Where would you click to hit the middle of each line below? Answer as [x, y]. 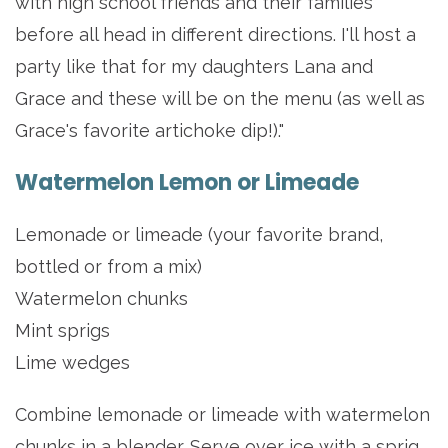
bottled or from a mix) [108, 267]
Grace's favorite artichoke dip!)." [149, 131]
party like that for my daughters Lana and [194, 67]
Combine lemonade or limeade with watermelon [222, 415]
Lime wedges [72, 363]
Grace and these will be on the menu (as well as [220, 99]
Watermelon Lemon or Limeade [187, 183]
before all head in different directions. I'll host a [215, 35]
